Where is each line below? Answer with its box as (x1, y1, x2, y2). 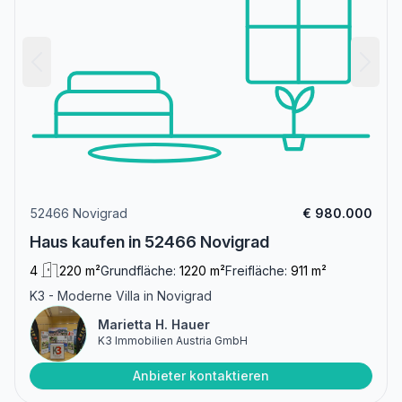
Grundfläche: (100, 262, 176, 278)
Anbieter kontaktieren (133, 367, 269, 383)
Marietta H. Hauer (98, 316, 210, 332)
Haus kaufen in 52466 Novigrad (30, 232, 269, 251)
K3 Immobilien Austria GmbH (98, 333, 248, 347)
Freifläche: (225, 262, 287, 278)
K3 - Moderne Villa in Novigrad (30, 287, 212, 303)
